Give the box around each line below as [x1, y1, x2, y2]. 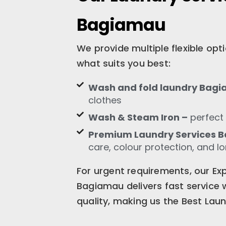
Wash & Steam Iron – [88, 111, 188, 124]
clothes [88, 94, 122, 106]
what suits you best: [77, 57, 171, 70]
